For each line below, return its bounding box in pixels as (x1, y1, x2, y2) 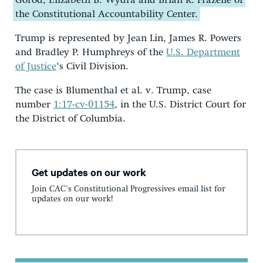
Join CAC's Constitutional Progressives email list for (32, 185, 225, 194)
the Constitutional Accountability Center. (15, 9, 198, 19)
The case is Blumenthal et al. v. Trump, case (15, 85, 211, 96)
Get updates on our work (32, 164, 146, 179)
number (15, 99, 53, 110)
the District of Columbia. (15, 113, 126, 124)
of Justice (15, 61, 56, 72)
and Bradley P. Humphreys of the (15, 47, 166, 58)
